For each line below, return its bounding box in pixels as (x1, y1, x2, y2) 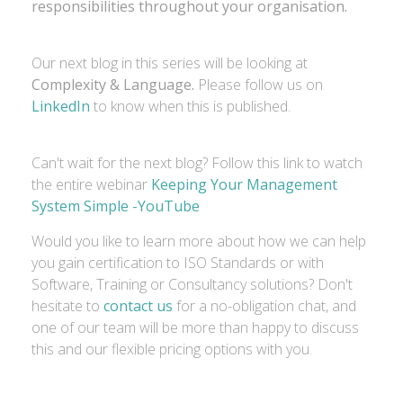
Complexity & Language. (31, 75, 198, 94)
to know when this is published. (90, 96, 291, 116)
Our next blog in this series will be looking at (31, 53, 308, 73)
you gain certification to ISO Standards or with (31, 253, 324, 273)
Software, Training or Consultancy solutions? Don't (31, 274, 353, 294)
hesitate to (31, 296, 103, 316)
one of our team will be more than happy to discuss (31, 318, 359, 337)
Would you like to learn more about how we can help (31, 231, 366, 251)
